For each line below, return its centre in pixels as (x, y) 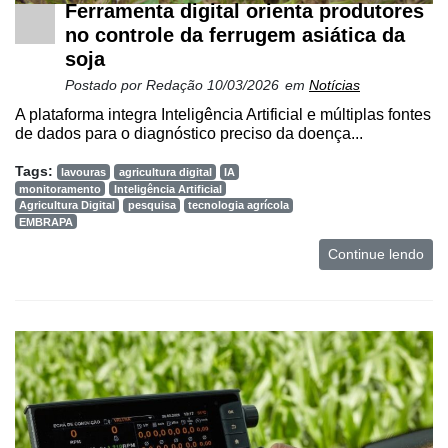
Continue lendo (376, 254)
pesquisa (151, 205)
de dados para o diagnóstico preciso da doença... (189, 133)
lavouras (84, 171)
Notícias (334, 84)
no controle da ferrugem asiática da (235, 34)
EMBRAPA (46, 221)
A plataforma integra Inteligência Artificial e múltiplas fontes (223, 114)
